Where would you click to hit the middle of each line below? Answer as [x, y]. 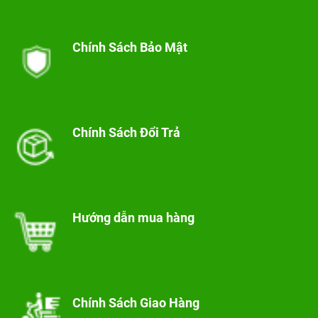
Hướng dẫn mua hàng [133, 218]
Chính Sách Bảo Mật [130, 48]
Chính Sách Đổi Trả [126, 133]
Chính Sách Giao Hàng [136, 303]
